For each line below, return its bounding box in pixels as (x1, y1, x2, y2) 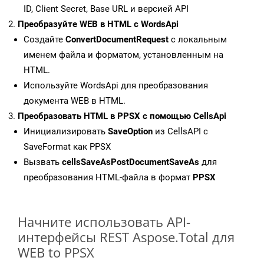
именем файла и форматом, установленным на (24, 49, 223, 61)
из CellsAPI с (153, 126, 208, 137)
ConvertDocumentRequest (65, 34, 169, 45)
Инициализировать (24, 126, 108, 137)
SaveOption (108, 126, 153, 137)
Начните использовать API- (18, 213, 190, 231)
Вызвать (24, 157, 62, 168)
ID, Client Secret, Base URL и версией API (24, 4, 189, 15)
